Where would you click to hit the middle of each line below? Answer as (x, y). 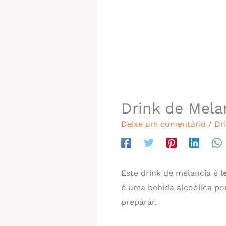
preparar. (139, 202)
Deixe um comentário (163, 124)
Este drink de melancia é (169, 173)
